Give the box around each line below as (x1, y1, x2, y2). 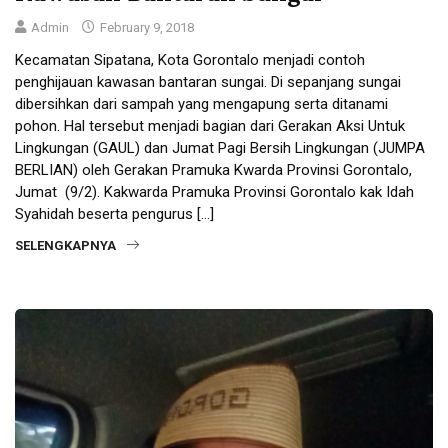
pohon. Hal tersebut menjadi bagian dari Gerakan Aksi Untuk (15, 116, 405, 135)
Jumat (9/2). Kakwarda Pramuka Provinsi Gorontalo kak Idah (15, 182, 414, 201)
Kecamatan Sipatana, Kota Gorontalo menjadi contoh (15, 50, 365, 69)
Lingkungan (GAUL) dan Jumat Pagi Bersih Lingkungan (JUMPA (15, 138, 425, 157)
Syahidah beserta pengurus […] (15, 204, 214, 223)
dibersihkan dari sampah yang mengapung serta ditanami (15, 94, 388, 113)
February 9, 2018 (97, 19, 194, 35)
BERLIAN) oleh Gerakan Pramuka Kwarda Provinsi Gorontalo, (15, 160, 412, 179)
